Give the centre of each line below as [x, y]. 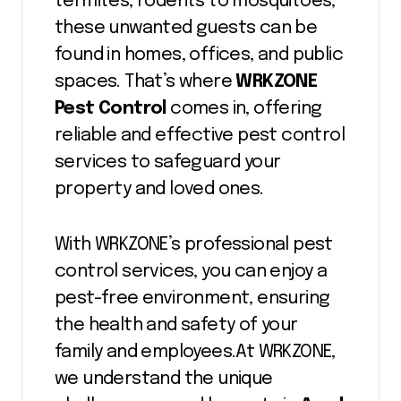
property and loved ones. [159, 190]
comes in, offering [244, 109]
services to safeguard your [168, 163]
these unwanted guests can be [186, 29]
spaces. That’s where [145, 82]
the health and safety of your [176, 326]
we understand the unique [164, 380]
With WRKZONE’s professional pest [194, 245]
